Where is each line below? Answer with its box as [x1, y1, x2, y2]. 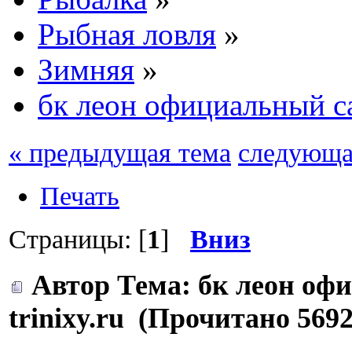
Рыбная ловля [38, 16, 216, 51]
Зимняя [38, 52, 134, 86]
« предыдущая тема [9, 137, 231, 167]
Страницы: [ [9, 223, 147, 254]
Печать [40, 180, 119, 211]
